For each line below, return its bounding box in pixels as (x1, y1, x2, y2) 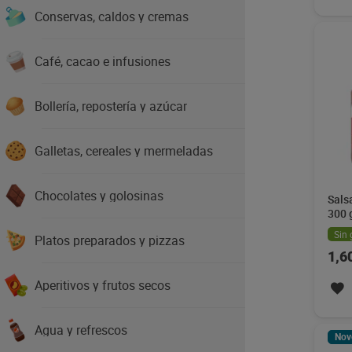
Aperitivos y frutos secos (35, 277, 170, 294)
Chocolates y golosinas (35, 187, 163, 204)
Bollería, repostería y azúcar (35, 97, 187, 115)
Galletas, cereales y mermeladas (35, 142, 213, 159)
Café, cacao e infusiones (35, 53, 170, 70)
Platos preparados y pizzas (35, 232, 185, 249)
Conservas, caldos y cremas (35, 8, 189, 25)
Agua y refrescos (35, 321, 127, 339)
